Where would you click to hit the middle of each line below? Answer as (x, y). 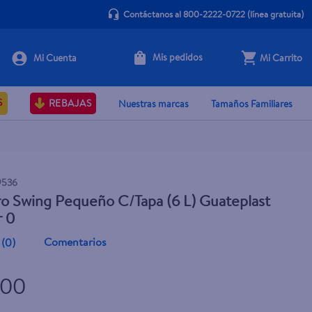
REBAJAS (70, 103)
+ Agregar (204, 62)
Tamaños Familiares (252, 103)
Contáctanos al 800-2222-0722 (184, 14)
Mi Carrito (281, 57)
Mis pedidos (178, 57)
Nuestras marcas (154, 103)
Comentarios (76, 242)
